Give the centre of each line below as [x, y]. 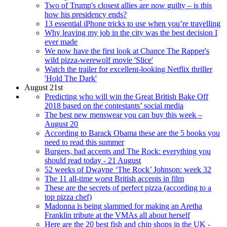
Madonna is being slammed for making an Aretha [123, 206]
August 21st [44, 87]
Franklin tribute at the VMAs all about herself [117, 215]
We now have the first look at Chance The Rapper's [127, 51]
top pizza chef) [68, 197]
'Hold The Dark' [71, 78]
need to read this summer [84, 142]
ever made [61, 42]
